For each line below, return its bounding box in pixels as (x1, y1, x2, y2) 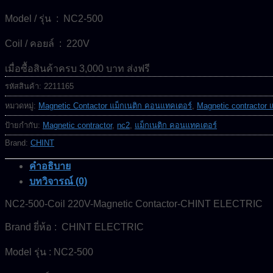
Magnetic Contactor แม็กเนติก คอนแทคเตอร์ (38, 101, 192, 110)
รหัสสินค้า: (5, 81, 44, 91)
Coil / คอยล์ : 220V (5, 38, 90, 49)
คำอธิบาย (29, 160, 71, 171)
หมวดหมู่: (5, 101, 38, 110)
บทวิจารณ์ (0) (29, 175, 87, 186)
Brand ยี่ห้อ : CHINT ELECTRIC (5, 221, 144, 232)
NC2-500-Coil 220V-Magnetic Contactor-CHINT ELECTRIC (5, 198, 263, 209)
